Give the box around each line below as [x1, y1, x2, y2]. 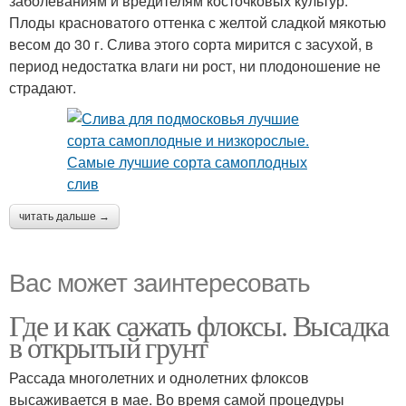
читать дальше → [19, 209, 110, 223]
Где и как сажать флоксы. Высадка [9, 304, 389, 344]
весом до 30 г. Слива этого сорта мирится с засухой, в [9, 33, 373, 54]
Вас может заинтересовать [9, 262, 310, 299]
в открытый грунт [9, 326, 208, 366]
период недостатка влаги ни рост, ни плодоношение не [9, 54, 381, 76]
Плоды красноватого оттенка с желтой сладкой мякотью [9, 11, 386, 33]
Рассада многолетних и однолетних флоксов [9, 366, 309, 388]
